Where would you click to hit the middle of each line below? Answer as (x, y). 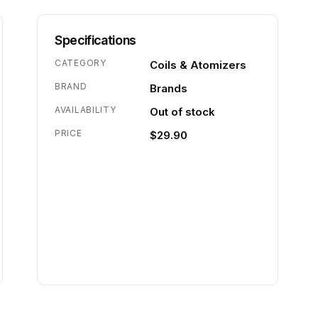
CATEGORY (81, 63)
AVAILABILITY (86, 110)
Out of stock (182, 112)
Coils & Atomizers (198, 65)
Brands (169, 88)
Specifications (95, 40)
